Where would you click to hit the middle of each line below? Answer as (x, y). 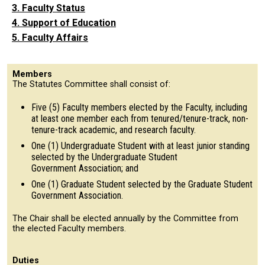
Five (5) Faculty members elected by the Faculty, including (139, 107)
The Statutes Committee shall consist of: (91, 84)
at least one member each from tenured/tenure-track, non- (140, 118)
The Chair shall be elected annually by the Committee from (125, 218)
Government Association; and (86, 168)
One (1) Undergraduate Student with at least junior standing (140, 146)
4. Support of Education (64, 22)
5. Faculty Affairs (50, 37)
